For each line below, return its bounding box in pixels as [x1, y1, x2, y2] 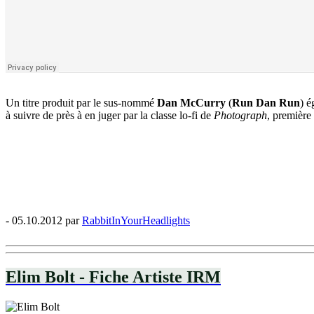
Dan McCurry [157, 96, 226, 109]
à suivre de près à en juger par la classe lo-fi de [6, 109, 214, 121]
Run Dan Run [232, 96, 300, 109]
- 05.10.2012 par [6, 214, 82, 226]
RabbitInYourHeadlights [82, 214, 190, 226]
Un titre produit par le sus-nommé [6, 96, 157, 109]
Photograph [214, 109, 267, 121]
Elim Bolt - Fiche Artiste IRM [6, 267, 221, 286]
